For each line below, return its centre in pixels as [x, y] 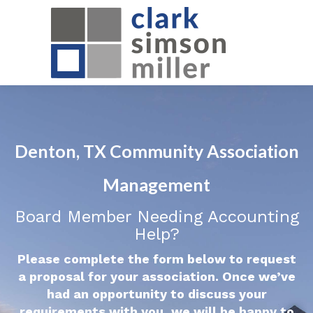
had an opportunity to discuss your [156, 294]
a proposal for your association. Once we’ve [156, 276]
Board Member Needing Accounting [156, 217]
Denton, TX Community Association [156, 151]
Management [156, 184]
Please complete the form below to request [156, 259]
